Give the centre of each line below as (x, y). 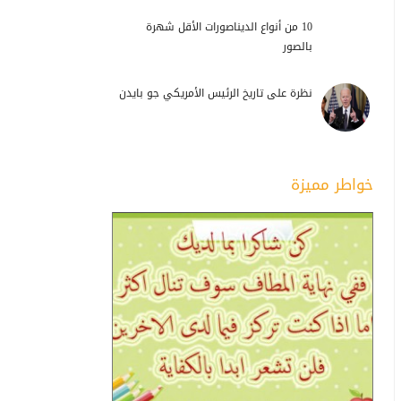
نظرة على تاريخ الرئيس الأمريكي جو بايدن (216, 94)
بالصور (298, 47)
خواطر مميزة (332, 185)
